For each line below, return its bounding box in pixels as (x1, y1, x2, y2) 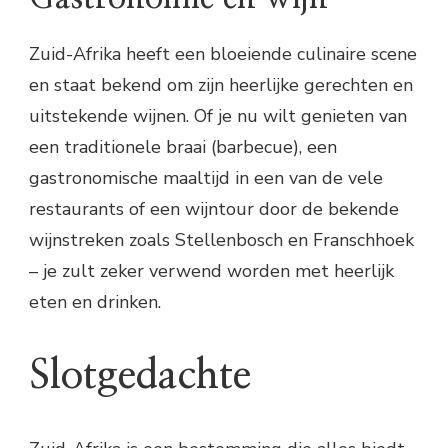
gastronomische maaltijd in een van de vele (29, 165, 383, 190)
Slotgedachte (29, 355, 251, 396)
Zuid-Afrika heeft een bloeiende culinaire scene (29, 41, 417, 66)
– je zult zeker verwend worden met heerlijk (29, 258, 394, 283)
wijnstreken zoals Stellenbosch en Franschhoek (29, 227, 414, 252)
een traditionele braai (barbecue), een (29, 134, 337, 159)
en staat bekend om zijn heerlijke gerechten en (29, 72, 413, 97)
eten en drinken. (29, 289, 161, 314)
